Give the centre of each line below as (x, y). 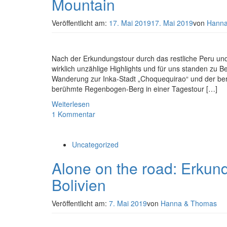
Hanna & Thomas (189, 203)
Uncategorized (95, 144)
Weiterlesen (71, 104)
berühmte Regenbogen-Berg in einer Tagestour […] (135, 89)
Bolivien (79, 185)
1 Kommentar (73, 114)
